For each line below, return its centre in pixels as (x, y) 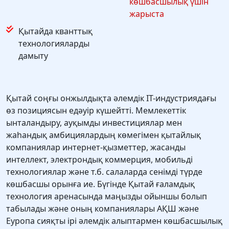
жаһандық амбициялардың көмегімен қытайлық (104, 135)
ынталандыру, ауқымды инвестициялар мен (94, 123)
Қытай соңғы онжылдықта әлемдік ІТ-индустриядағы (111, 98)
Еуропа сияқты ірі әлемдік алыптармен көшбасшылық (114, 221)
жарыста (147, 14)
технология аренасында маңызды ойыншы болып (107, 197)
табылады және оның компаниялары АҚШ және (102, 209)
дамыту (33, 56)
